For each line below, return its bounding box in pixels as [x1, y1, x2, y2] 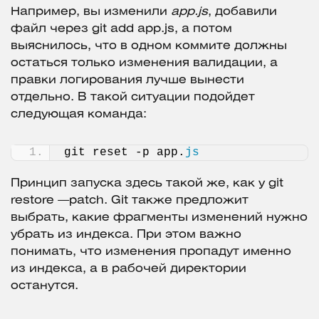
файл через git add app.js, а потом [11, 23, 232, 34]
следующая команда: [11, 108, 147, 120]
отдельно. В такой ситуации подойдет [11, 91, 255, 103]
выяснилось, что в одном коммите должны [11, 40, 287, 51]
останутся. [11, 280, 78, 291]
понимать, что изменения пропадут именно [11, 246, 291, 257]
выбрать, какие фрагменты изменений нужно [11, 211, 308, 223]
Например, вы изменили [11, 6, 171, 17]
